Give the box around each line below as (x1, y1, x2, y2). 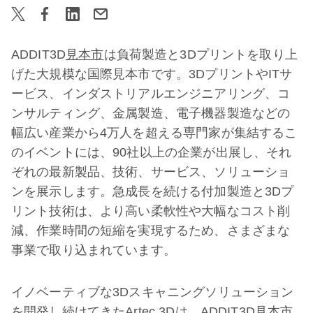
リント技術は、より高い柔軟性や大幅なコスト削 (11, 204, 291, 218)
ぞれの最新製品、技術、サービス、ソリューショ (11, 165, 291, 179)
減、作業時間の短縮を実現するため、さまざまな (11, 224, 291, 238)
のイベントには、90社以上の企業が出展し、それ (11, 145, 292, 159)
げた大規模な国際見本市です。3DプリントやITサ (11, 67, 293, 81)
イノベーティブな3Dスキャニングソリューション (11, 285, 294, 299)
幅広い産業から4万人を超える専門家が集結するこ (11, 126, 298, 140)
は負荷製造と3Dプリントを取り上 (103, 48, 298, 61)
